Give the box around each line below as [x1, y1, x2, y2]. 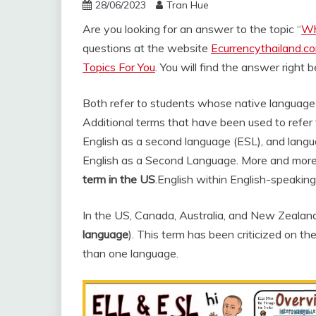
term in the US [83, 172, 155, 186]
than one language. [83, 246, 178, 260]
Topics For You [83, 60, 155, 74]
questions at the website [83, 41, 211, 55]
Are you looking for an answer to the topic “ [83, 22, 301, 36]
